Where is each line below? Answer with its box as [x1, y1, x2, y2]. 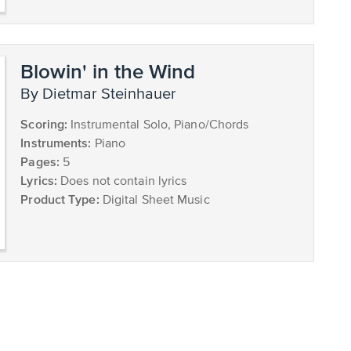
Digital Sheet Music [99, 194, 210, 207]
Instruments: [20, 135, 92, 150]
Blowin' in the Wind [20, 59, 196, 82]
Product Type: [20, 191, 100, 206]
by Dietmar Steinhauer [31, 85, 177, 103]
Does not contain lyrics [57, 175, 187, 188]
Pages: [20, 154, 60, 168]
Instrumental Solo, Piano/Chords [67, 118, 249, 132]
